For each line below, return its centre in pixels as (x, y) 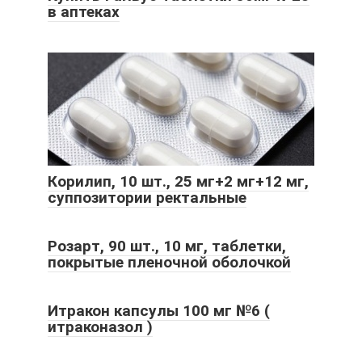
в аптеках (84, 12)
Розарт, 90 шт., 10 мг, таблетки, (167, 246)
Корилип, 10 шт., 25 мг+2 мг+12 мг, (178, 182)
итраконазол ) (100, 327)
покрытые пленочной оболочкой (169, 263)
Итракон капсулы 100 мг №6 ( (159, 311)
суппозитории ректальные (147, 198)
